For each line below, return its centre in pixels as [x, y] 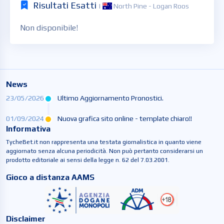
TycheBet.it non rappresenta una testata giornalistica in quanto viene [104, 142]
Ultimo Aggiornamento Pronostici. [110, 98]
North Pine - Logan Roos [150, 6]
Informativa [28, 129]
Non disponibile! [49, 28]
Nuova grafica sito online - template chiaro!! [125, 119]
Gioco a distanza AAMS [50, 177]
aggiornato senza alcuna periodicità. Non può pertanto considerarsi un [104, 151]
